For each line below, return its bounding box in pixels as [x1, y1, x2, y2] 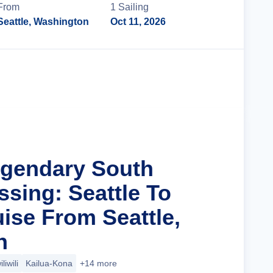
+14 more [80, 258, 117, 268]
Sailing [118, 2, 149, 12]
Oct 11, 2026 [110, 16, 166, 27]
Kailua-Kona [26, 258, 73, 268]
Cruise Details [147, 73, 212, 83]
